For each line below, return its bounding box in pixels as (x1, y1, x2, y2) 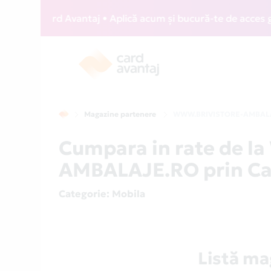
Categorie (59, 188, 107, 200)
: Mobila (106, 188, 146, 200)
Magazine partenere (84, 109, 157, 119)
